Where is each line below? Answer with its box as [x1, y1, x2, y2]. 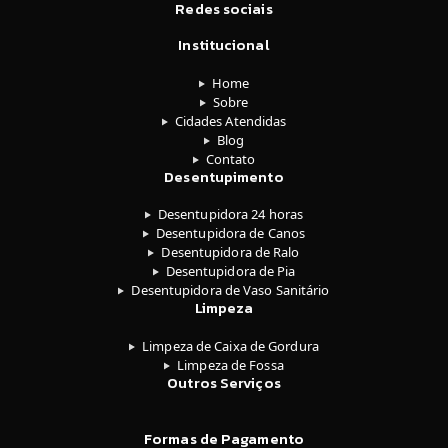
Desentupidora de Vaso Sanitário [131, 281, 330, 300]
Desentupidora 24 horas [157, 205, 304, 224]
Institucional [178, 34, 270, 57]
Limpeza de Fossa [177, 355, 284, 374]
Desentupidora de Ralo [161, 243, 300, 262]
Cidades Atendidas [174, 111, 287, 130]
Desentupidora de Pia [165, 262, 296, 281]
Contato [205, 149, 256, 168]
